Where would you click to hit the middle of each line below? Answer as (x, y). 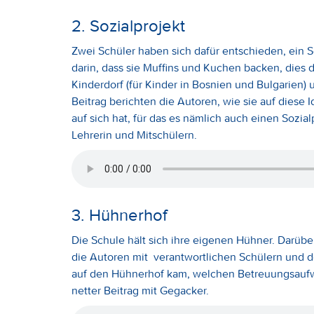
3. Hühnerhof (120, 215)
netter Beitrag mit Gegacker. (140, 290)
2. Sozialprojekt (128, 26)
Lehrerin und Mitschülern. (134, 135)
